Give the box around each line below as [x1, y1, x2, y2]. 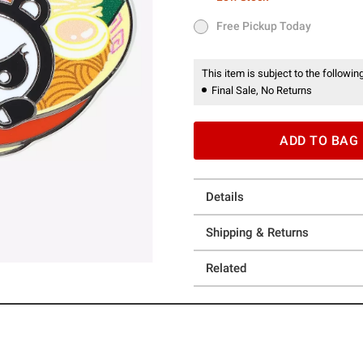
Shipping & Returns [206, 225, 309, 240]
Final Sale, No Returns [211, 84, 312, 96]
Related [206, 261, 246, 275]
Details [206, 190, 244, 204]
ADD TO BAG [280, 133, 359, 148]
